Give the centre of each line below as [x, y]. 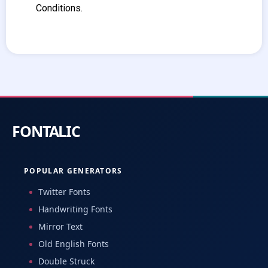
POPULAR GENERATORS [73, 171]
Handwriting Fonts [75, 209]
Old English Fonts [74, 244]
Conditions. [59, 8]
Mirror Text [60, 227]
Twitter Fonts [64, 192]
